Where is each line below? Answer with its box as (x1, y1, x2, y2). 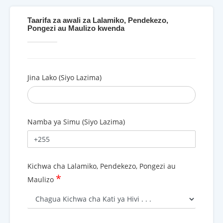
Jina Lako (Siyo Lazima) (27, 73, 102, 83)
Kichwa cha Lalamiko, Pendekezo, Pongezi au (27, 161, 176, 171)
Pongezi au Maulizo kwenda (27, 24, 124, 33)
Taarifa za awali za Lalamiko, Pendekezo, (27, 16, 168, 25)
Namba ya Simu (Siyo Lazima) (27, 117, 125, 127)
